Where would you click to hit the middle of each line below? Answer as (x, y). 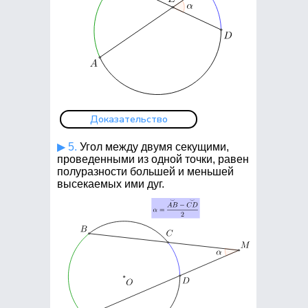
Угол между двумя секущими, (153, 147)
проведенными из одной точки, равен (153, 159)
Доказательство (129, 119)
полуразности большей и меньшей (145, 172)
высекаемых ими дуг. (111, 184)
